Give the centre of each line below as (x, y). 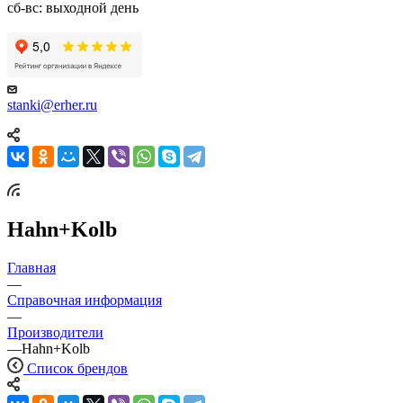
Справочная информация (85, 300)
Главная (31, 267)
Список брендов (77, 368)
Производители (55, 332)
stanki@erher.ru (52, 104)
